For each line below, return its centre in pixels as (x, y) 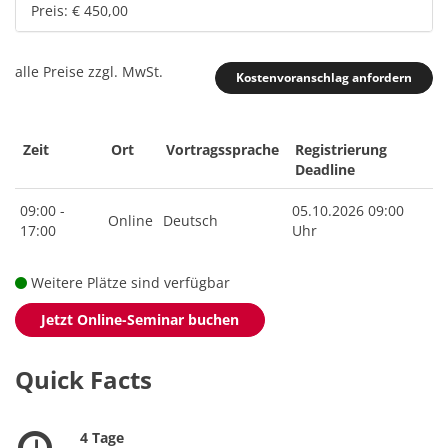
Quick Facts (83, 379)
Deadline (325, 169)
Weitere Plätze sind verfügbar (128, 282)
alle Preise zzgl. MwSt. (89, 71)
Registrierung (341, 149)
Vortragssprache (222, 149)
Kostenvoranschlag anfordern (324, 77)
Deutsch (190, 220)
